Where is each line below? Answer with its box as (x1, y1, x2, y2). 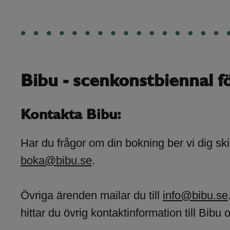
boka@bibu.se (21, 154, 92, 167)
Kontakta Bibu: (21, 108, 121, 123)
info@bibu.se (163, 188, 228, 202)
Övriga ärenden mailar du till (21, 188, 163, 202)
